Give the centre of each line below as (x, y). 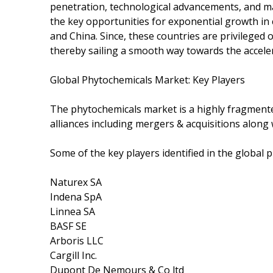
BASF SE (68, 226)
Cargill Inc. (73, 255)
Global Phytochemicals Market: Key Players (147, 80)
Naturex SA (76, 182)
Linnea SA (73, 211)
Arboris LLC (77, 240)
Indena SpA (76, 197)
